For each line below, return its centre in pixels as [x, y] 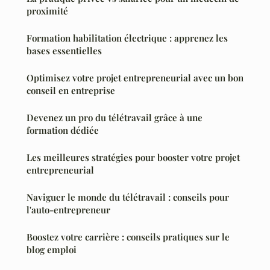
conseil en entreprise [71, 90]
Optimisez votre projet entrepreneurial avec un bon [135, 77]
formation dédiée [63, 130]
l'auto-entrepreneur [68, 209]
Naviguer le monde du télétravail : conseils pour [128, 197]
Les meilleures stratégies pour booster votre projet [133, 157]
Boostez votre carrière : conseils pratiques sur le [128, 237]
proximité [47, 11]
